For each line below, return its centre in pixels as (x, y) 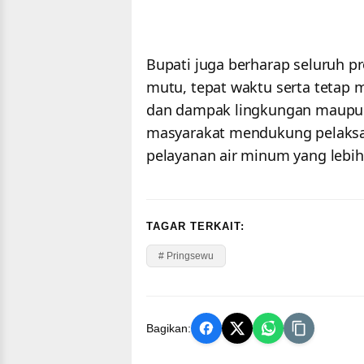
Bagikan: (169, 328)
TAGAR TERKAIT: (195, 226)
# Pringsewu (186, 256)
